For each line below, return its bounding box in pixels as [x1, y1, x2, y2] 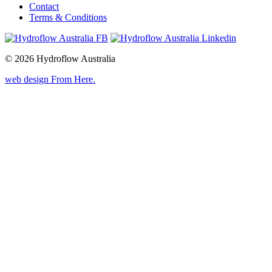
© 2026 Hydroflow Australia [5, 53, 115, 64]
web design [5, 74, 51, 85]
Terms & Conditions [29, 12, 107, 23]
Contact [29, 1, 59, 12]
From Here [51, 74, 93, 85]
